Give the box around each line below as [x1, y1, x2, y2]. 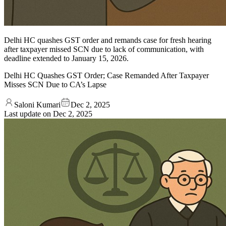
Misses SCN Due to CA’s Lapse [4, 80, 106, 89]
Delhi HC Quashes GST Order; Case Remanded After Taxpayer [4, 71, 209, 80]
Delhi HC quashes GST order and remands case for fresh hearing [4, 35, 211, 44]
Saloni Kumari [14, 100, 61, 109]
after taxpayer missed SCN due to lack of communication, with [4, 44, 204, 53]
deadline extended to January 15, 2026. [4, 53, 129, 63]
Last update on [4, 109, 53, 118]
